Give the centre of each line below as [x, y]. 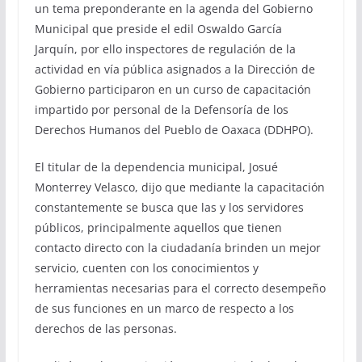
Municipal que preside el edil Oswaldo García [158, 29]
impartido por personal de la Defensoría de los [161, 109]
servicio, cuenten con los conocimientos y [146, 268]
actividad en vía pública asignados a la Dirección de [175, 69]
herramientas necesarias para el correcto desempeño [180, 288]
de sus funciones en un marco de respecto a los [164, 308]
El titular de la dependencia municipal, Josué [156, 167]
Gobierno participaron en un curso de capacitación [173, 89]
